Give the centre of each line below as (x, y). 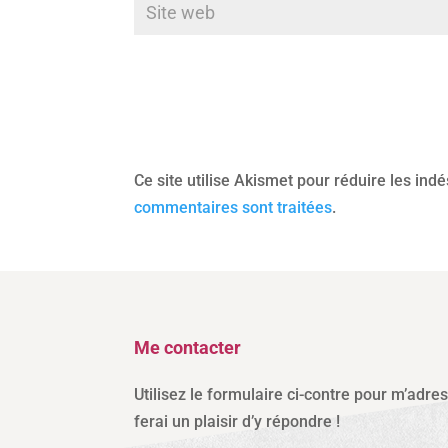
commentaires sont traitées (233, 208)
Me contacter (188, 347)
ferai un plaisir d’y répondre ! (237, 421)
